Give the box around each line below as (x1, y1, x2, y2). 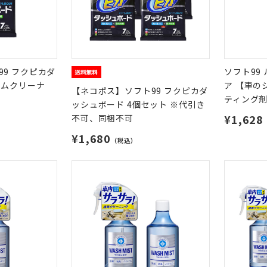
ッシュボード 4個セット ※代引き (72, 98, 206, 110)
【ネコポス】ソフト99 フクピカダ (72, 85, 209, 97)
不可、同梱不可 (72, 112, 133, 124)
